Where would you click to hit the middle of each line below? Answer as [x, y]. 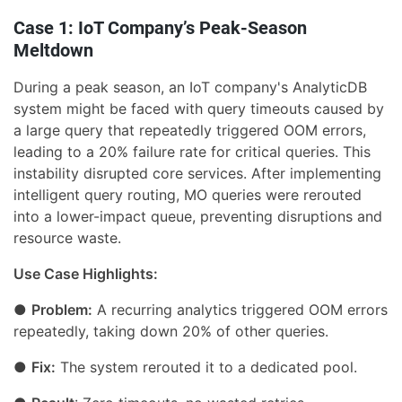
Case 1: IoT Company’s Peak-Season [160, 27]
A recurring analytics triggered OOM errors [240, 309]
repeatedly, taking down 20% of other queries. [171, 331]
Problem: [62, 309]
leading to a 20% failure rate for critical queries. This [192, 151]
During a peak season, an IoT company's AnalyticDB [190, 87]
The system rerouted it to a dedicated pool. [206, 367]
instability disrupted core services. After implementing [197, 173]
